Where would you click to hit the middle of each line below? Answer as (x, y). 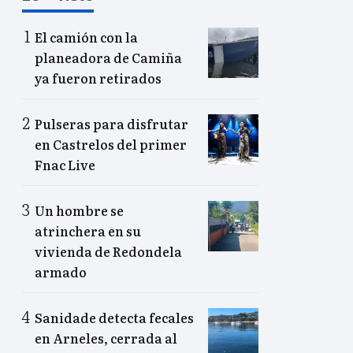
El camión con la (86, 37)
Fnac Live (65, 164)
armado (61, 271)
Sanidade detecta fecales (114, 317)
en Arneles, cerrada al (106, 338)
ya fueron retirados (98, 78)
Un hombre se (79, 210)
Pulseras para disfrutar (111, 123)
